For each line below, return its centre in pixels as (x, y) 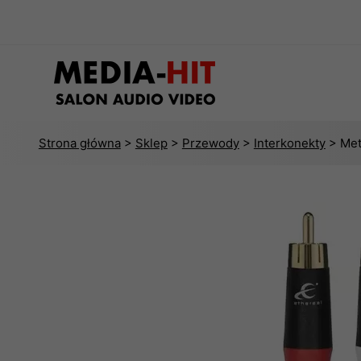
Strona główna (79, 143)
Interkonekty (289, 143)
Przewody (210, 143)
